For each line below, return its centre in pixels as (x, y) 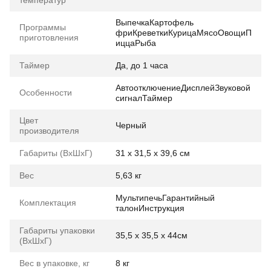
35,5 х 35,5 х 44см (152, 235)
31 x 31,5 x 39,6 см (153, 153)
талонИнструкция (150, 208)
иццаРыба (136, 43)
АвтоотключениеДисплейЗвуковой (183, 87)
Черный (131, 125)
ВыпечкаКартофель (155, 22)
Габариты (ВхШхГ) (56, 153)
